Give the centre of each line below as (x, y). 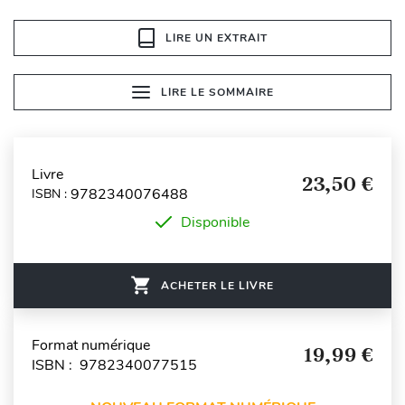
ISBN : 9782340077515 (114, 365)
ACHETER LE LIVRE (217, 285)
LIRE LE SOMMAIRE (217, 92)
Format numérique (91, 345)
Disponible (215, 222)
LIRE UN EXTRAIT (216, 38)
